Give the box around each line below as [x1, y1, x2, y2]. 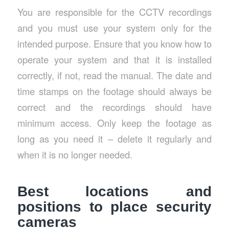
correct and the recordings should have [17, 100, 212, 113]
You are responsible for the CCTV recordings [17, 5, 212, 18]
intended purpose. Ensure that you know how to [17, 36, 212, 50]
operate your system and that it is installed [17, 52, 212, 66]
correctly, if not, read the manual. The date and [17, 68, 212, 82]
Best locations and [17, 183, 212, 199]
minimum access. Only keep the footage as [17, 116, 212, 129]
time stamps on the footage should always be [17, 84, 212, 98]
